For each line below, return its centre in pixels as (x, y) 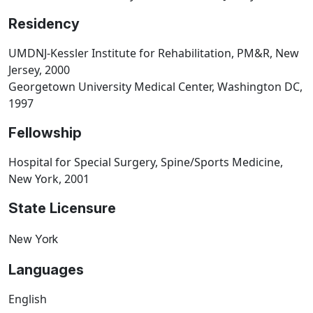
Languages (46, 269)
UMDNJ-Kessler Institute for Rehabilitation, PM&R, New (154, 53)
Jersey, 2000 (39, 70)
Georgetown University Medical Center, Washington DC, (155, 86)
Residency (44, 23)
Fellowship (45, 132)
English (28, 299)
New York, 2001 (49, 179)
